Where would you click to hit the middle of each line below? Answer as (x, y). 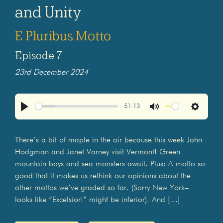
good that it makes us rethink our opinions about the (103, 176)
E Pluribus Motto (63, 36)
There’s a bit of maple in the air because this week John (109, 140)
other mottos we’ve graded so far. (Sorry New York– (102, 188)
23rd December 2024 (52, 72)
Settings (208, 117)
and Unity (48, 12)
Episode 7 (39, 56)
